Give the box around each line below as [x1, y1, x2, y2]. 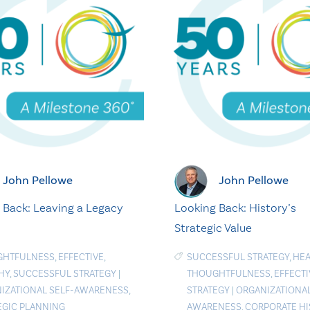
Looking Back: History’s [174, 200, 296, 215]
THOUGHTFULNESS [186, 267, 271, 280]
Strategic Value [174, 220, 252, 235]
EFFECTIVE [57, 250, 104, 263]
